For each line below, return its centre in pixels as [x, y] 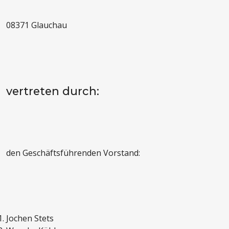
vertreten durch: [53, 91]
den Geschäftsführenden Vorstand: [73, 153]
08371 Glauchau [37, 25]
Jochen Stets [30, 219]
